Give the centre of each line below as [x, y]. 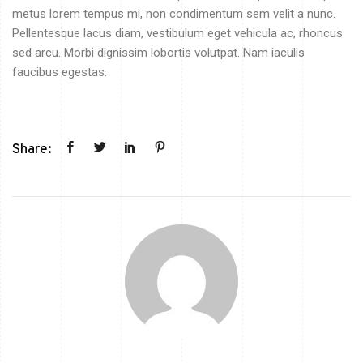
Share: [32, 149]
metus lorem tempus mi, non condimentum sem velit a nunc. [174, 13]
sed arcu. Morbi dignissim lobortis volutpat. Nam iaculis [158, 52]
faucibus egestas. [60, 72]
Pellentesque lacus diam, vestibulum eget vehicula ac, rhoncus [177, 33]
